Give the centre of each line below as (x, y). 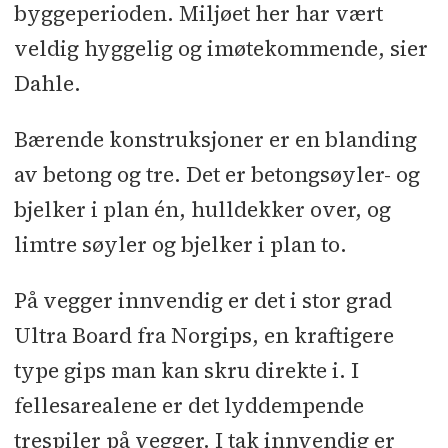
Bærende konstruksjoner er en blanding (215, 140)
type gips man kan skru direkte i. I (186, 371)
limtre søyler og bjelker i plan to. (180, 245)
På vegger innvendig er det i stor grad (202, 301)
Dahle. (47, 84)
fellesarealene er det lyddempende (188, 406)
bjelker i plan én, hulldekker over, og (202, 210)
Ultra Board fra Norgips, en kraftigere (203, 336)
